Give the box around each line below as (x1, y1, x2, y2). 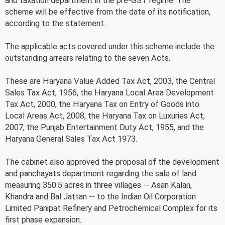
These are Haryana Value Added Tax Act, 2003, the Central (5, 76, 215, 86)
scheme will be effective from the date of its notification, (5, 7, 210, 17)
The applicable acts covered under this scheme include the (5, 41, 214, 51)
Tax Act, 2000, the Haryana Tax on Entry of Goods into (5, 99, 199, 109)
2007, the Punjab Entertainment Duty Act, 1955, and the (5, 122, 204, 132)
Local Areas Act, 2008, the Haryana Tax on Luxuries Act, (5, 110, 205, 121)
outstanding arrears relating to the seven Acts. (5, 53, 170, 63)
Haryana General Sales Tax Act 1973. (5, 134, 137, 144)
